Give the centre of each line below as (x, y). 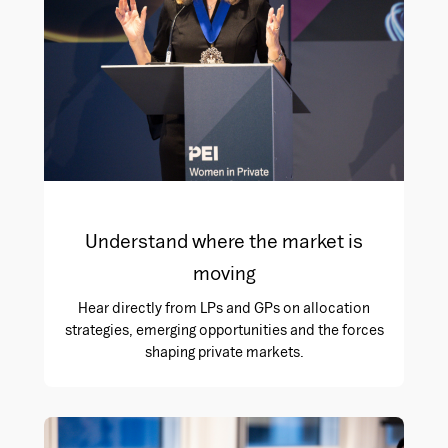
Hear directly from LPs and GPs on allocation (224, 307)
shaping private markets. (224, 351)
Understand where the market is (224, 240)
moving (224, 272)
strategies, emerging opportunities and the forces (224, 329)
